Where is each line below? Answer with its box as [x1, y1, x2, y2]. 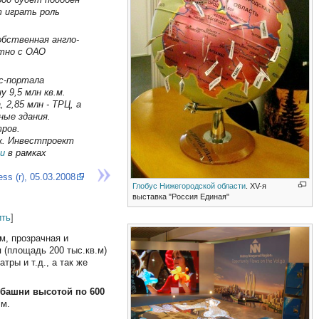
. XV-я [246, 181, 267, 190]
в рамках [4, 147, 46, 159]
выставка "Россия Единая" [132, 192, 230, 201]
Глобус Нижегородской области [132, 181, 246, 190]
